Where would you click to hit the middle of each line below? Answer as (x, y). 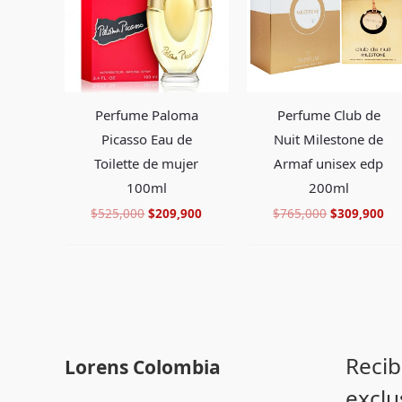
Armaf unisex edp (329, 163)
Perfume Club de (328, 114)
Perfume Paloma (146, 114)
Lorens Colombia (143, 367)
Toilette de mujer (147, 163)
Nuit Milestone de (329, 139)
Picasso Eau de (146, 139)
